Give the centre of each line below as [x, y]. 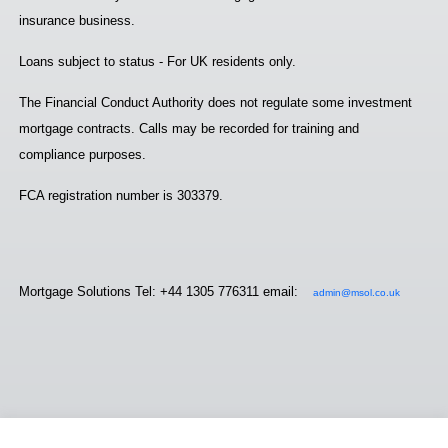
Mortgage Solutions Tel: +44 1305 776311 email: [158, 291]
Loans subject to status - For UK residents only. [157, 61]
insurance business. [77, 20]
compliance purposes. [82, 154]
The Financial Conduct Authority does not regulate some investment [215, 102]
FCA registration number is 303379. [121, 195]
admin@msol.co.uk [356, 292]
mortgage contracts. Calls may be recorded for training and [189, 128]
